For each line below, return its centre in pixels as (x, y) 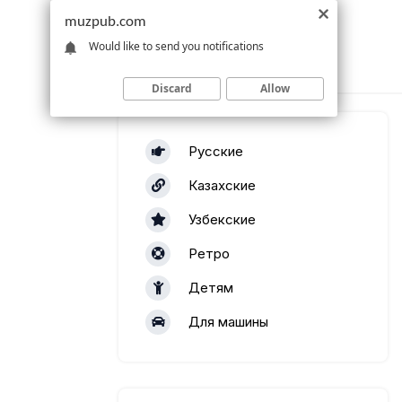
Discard (172, 88)
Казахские (222, 185)
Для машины (228, 322)
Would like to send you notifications (176, 46)
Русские (216, 151)
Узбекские (222, 219)
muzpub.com (105, 22)
